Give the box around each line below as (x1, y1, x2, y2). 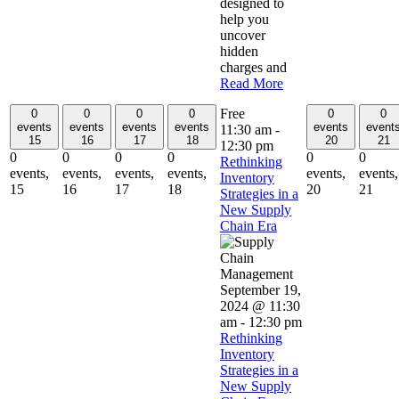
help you (220, 11, 269, 27)
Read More (220, 75, 283, 91)
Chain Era (220, 217, 277, 233)
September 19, (220, 281, 301, 297)
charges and (220, 59, 287, 75)
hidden (220, 43, 258, 59)
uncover (220, 27, 265, 43)
